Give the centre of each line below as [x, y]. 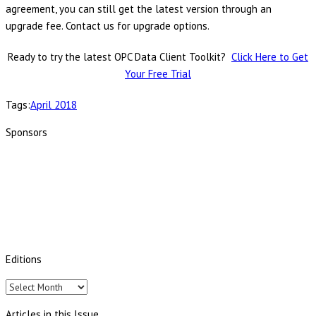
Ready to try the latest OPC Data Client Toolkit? [120, 57]
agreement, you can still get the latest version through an [139, 9]
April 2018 [54, 105]
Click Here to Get [270, 57]
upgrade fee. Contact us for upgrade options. [108, 26]
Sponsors [26, 133]
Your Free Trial [158, 74]
